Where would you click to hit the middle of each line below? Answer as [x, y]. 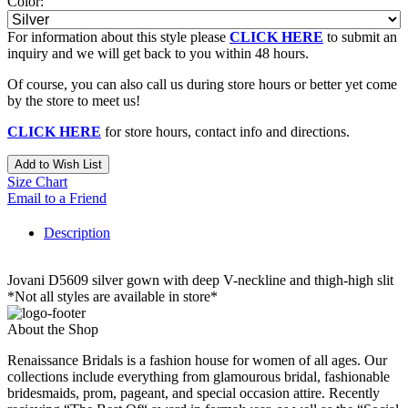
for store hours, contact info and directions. [225, 131]
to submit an [360, 36]
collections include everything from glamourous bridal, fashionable [199, 376]
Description [77, 232]
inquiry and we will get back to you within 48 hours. [158, 53]
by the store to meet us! [74, 100]
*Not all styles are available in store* [112, 296]
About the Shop [53, 329]
